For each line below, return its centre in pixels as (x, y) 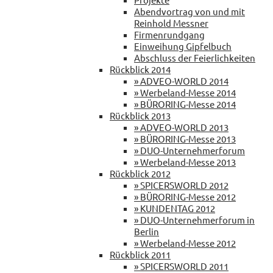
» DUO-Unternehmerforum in (194, 219)
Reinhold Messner (171, 23)
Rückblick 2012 (140, 173)
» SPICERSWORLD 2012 (181, 185)
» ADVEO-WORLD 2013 (181, 127)
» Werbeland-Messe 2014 (185, 92)
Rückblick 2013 (140, 115)
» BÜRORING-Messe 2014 (185, 104)
